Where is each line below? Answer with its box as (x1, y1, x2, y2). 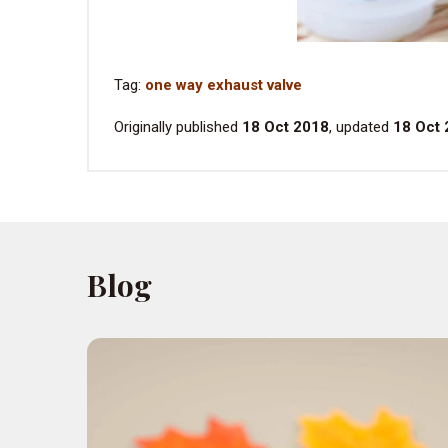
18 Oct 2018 (242, 118, 329, 136)
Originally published (114, 118, 242, 136)
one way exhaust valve (145, 76, 302, 94)
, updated (329, 118, 393, 136)
